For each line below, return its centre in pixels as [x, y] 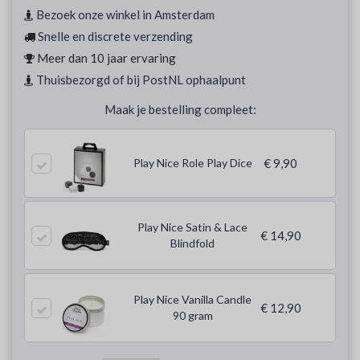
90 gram [192, 315]
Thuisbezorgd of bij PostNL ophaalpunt [141, 80]
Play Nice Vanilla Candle [193, 299]
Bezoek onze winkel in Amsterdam [125, 14]
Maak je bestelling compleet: [180, 109]
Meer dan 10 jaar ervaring [105, 58]
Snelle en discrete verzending [115, 36]
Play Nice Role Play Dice [192, 163]
